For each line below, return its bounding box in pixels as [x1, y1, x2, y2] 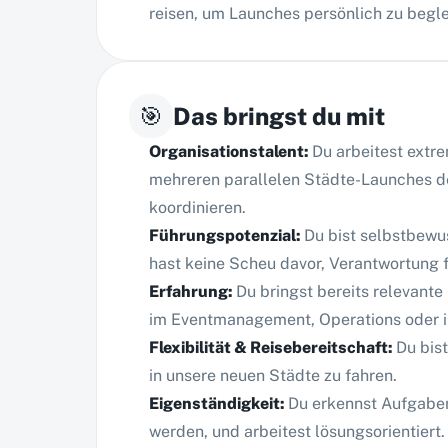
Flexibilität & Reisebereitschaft [149, 338, 388, 357]
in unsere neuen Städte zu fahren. [149, 366, 397, 385]
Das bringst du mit [173, 102, 385, 130]
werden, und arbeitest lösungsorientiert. [149, 422, 445, 441]
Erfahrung [149, 282, 228, 301]
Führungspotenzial [149, 226, 296, 245]
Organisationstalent [149, 142, 304, 161]
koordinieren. [149, 198, 246, 217]
